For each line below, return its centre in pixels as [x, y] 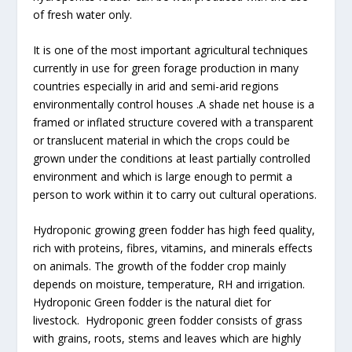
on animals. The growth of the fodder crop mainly [160, 266]
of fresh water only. [83, 14]
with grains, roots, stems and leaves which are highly [167, 339]
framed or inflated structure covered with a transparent [174, 123]
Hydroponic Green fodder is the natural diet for [152, 302]
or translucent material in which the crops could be [162, 141]
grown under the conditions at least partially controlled [172, 159]
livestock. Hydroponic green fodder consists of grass [168, 321]
